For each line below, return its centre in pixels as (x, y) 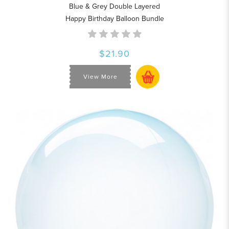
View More (100, 77)
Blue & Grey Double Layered (114, 7)
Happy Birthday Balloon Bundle (114, 19)
